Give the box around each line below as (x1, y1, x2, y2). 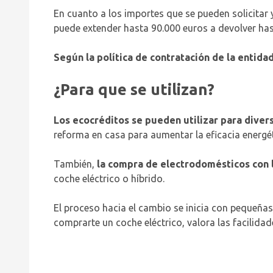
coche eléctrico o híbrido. (54, 173, 165, 185)
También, (54, 158, 97, 170)
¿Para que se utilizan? (54, 80, 214, 99)
